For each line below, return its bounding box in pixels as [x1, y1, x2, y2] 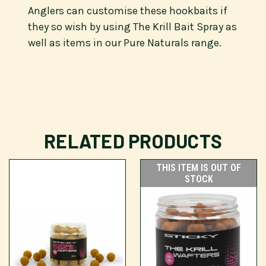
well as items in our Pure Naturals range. [28, 36, 221, 50]
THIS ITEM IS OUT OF [156, 162, 241, 174]
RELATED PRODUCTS [44, 129, 222, 153]
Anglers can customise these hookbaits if [28, 4, 227, 18]
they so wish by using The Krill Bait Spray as [28, 20, 237, 34]
